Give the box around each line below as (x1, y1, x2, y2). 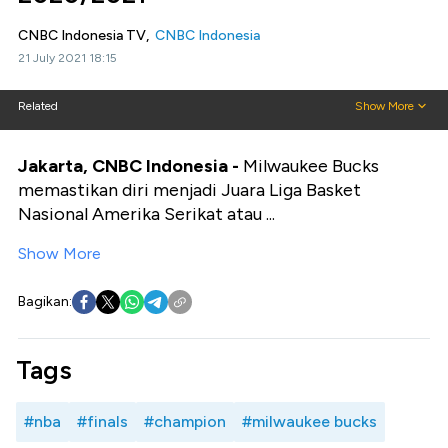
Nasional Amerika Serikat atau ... (18, 203, 275, 225)
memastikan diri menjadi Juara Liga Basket (18, 179, 361, 201)
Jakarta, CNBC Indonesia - (18, 155, 243, 177)
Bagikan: (18, 293, 72, 310)
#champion (144, 412, 226, 431)
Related (18, 99, 58, 113)
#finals (77, 412, 128, 431)
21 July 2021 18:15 (18, 51, 117, 65)
